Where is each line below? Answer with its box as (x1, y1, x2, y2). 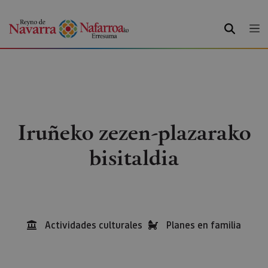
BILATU (224, 20, 255, 33)
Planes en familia (166, 218, 241, 231)
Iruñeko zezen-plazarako (17, 117, 251, 147)
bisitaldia (89, 142, 179, 172)
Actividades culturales (45, 218, 142, 231)
